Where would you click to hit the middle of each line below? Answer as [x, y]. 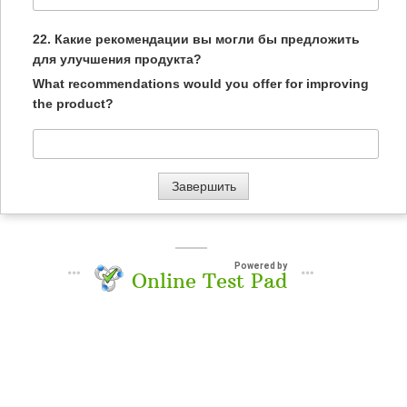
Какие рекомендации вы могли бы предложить [207, 39]
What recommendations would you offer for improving [201, 84]
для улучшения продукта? [117, 59]
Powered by [261, 266]
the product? [73, 104]
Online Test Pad [209, 281]
